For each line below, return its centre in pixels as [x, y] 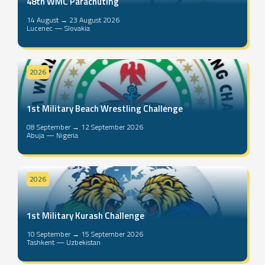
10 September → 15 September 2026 [85, 234]
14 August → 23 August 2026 [73, 20]
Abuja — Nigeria [52, 135]
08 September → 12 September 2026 [85, 127]
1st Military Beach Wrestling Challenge [105, 109]
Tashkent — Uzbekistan [64, 243]
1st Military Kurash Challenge [85, 216]
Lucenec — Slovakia [58, 28]
